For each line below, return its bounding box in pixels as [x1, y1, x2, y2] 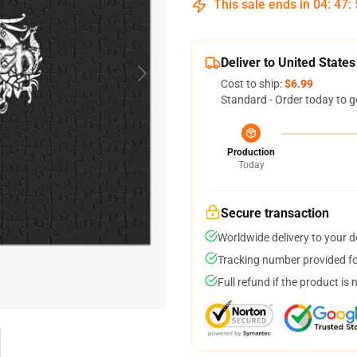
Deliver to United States [221, 55, 355, 70]
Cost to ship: [221, 77, 284, 90]
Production [227, 147, 275, 158]
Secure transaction [221, 206, 329, 221]
